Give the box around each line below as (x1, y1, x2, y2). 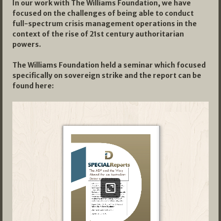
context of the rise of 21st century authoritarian (12, 29, 184, 38)
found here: (12, 81, 54, 90)
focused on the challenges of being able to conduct (12, 8, 194, 18)
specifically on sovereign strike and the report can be (12, 71, 201, 80)
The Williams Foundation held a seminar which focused (12, 60, 206, 70)
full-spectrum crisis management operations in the (12, 19, 197, 28)
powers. (12, 39, 41, 49)
